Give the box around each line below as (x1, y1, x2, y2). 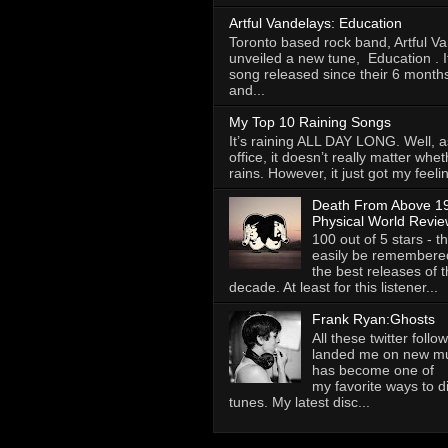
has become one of (311, 362, 434, 379)
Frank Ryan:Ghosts (311, 311, 435, 328)
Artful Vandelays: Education (229, 15, 402, 32)
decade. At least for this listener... (229, 279, 438, 296)
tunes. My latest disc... (229, 394, 370, 411)
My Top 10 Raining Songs (229, 113, 391, 130)
